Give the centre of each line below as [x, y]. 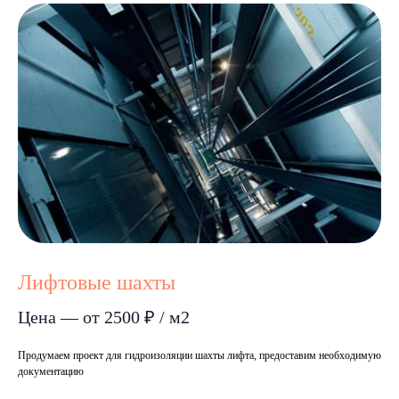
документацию [51, 371]
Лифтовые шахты [97, 282]
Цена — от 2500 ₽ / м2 [104, 317]
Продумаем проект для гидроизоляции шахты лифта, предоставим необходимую [199, 355]
